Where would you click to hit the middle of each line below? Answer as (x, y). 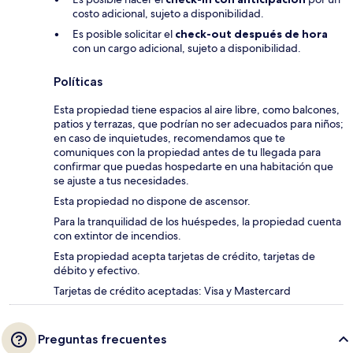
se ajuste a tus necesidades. (121, 181)
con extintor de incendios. (117, 236)
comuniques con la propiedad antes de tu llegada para (187, 152)
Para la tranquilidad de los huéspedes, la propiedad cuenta (197, 222)
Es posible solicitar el (124, 34)
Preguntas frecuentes (102, 340)
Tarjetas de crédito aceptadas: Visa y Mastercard (172, 291)
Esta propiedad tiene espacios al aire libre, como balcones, (197, 110)
